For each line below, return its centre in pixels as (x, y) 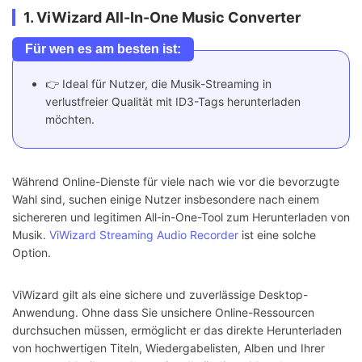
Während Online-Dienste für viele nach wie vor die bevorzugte (176, 182)
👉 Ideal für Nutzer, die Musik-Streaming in (158, 84)
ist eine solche (277, 235)
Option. (32, 253)
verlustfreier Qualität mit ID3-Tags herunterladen (173, 102)
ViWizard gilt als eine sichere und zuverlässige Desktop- (160, 295)
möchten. (70, 120)
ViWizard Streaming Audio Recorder (144, 235)
